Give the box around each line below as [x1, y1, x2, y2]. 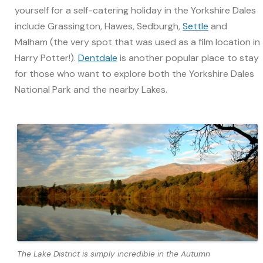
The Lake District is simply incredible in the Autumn [17, 248, 210, 259]
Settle [183, 19, 208, 32]
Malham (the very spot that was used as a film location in [15, 35, 260, 48]
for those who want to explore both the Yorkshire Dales [15, 67, 254, 80]
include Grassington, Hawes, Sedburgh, [15, 19, 183, 32]
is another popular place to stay [117, 51, 259, 64]
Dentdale [78, 51, 117, 64]
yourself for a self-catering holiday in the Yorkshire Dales [15, 4, 256, 16]
